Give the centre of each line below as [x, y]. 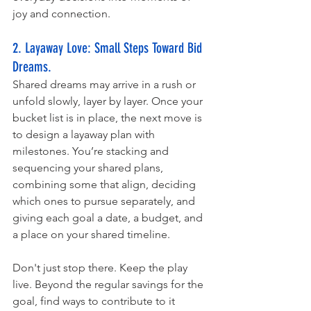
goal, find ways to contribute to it [95, 301]
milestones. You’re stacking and [92, 151]
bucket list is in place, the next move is [109, 118]
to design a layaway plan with [85, 135]
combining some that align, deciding [106, 185]
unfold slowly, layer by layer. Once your [109, 101]
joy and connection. [63, 14]
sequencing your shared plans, [89, 168]
